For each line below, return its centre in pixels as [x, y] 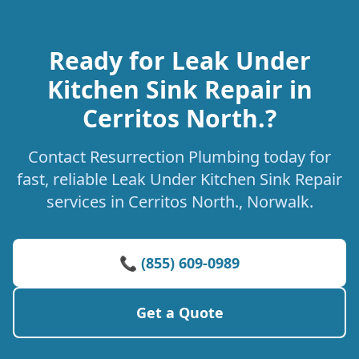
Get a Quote [179, 313]
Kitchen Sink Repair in [179, 89]
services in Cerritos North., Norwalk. [179, 202]
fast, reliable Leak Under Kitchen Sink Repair [179, 179]
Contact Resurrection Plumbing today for [179, 157]
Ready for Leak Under [179, 61]
